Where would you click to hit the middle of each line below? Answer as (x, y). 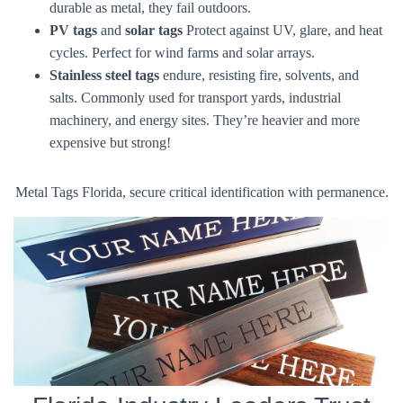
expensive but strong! (110, 143)
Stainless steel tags (104, 75)
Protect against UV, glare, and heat (282, 30)
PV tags (73, 30)
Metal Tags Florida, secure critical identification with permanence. (201, 192)
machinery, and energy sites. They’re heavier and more (205, 120)
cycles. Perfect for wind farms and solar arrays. (182, 53)
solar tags (154, 30)
